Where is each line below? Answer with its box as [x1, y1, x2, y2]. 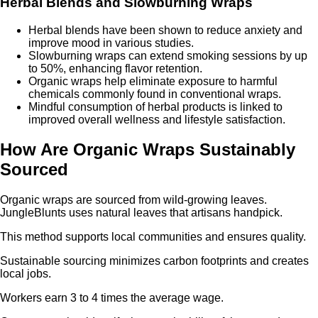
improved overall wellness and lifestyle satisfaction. [28, 113, 285, 126]
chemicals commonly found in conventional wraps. [28, 87, 281, 100]
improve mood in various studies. [28, 36, 194, 49]
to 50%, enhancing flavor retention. [28, 62, 202, 75]
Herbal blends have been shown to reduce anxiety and [28, 23, 302, 36]
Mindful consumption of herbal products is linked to [28, 100, 283, 113]
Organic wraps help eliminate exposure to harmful [28, 75, 278, 87]
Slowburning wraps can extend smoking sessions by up [28, 49, 307, 62]
